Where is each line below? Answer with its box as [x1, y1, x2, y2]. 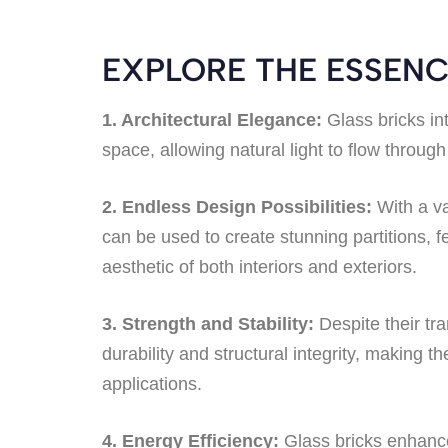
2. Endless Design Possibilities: [102, 196, 372, 217]
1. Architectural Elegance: [102, 109, 322, 130]
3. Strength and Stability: [102, 313, 314, 334]
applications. [102, 373, 202, 394]
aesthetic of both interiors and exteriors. [102, 256, 417, 277]
